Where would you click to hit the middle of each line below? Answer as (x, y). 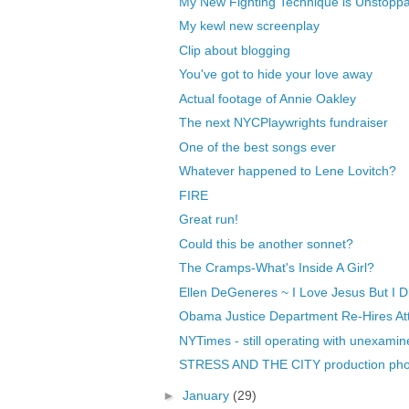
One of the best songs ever (257, 147)
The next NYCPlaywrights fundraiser (283, 123)
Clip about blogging (234, 50)
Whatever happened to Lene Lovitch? (287, 171)
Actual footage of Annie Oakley (267, 98)
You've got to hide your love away (275, 74)
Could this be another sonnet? (266, 243)
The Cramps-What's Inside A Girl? (276, 268)
